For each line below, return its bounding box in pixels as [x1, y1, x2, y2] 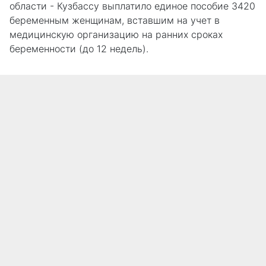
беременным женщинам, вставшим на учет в [9, 14, 220, 27]
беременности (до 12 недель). [9, 43, 148, 55]
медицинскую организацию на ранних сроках [9, 28, 223, 41]
